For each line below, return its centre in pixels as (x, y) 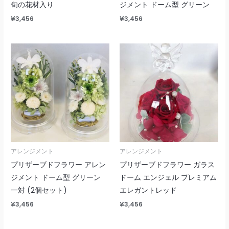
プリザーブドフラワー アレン (59, 165)
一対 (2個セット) (39, 190)
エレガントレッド (148, 190)
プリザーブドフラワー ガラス (167, 165)
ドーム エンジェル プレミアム (168, 177)
